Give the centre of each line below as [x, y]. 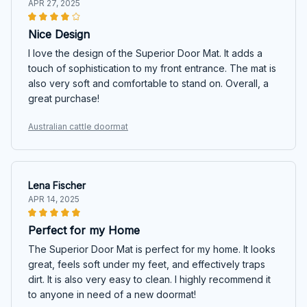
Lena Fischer [57, 185]
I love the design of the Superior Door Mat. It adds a [145, 53]
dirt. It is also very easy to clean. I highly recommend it [149, 279]
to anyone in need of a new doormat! [112, 294]
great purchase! [64, 98]
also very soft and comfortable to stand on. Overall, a [148, 83]
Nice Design [59, 34]
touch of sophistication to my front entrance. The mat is [152, 68]
